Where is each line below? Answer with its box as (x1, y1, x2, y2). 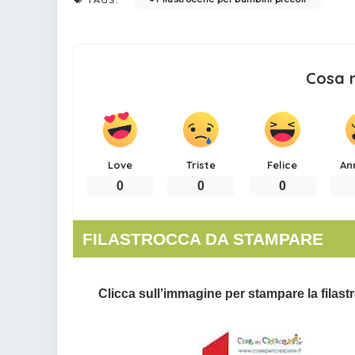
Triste (186, 158, 216, 171)
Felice (267, 158, 298, 171)
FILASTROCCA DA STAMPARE (82, 229, 324, 248)
